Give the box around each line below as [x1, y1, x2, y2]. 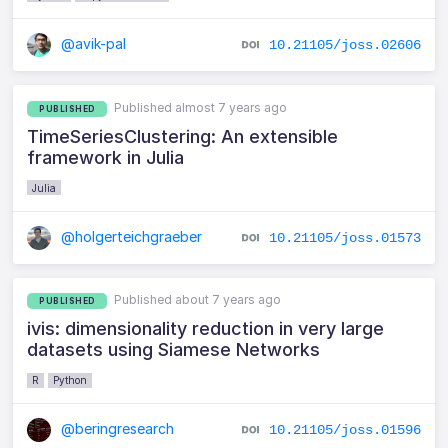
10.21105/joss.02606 [268, 36, 421, 53]
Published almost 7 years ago [114, 99, 288, 115]
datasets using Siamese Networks [27, 339, 321, 361]
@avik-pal [57, 34, 127, 52]
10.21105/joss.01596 [268, 421, 421, 438]
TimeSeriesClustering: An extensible [27, 125, 339, 147]
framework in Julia [27, 146, 185, 168]
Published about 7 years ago [114, 292, 282, 308]
